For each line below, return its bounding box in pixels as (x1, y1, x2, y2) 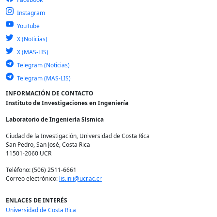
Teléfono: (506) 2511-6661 (6, 165, 77, 174)
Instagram (15, 8, 45, 17)
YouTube (15, 21, 40, 30)
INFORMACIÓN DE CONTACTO (6, 89, 93, 97)
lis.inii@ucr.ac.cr (59, 174, 102, 183)
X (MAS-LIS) (15, 47, 48, 56)
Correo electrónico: (6, 174, 59, 183)
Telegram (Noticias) (15, 61, 70, 69)
